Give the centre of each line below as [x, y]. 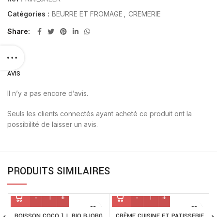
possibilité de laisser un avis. [53, 124]
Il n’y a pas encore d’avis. [48, 93]
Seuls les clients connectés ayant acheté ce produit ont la [100, 113]
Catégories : [29, 14]
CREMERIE [145, 14]
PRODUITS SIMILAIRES [59, 171]
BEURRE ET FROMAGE [87, 14]
